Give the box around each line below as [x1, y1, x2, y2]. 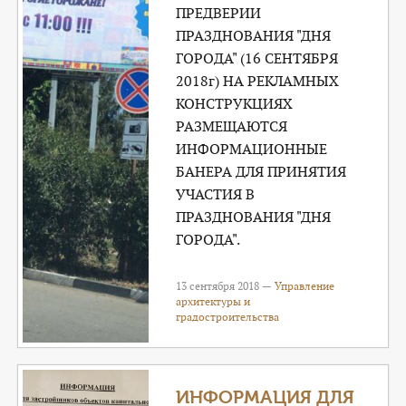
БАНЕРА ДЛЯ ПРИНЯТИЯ [176, 162, 347, 181]
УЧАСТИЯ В [176, 185, 256, 204]
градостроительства [176, 310, 280, 324]
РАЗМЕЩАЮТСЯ [176, 117, 288, 136]
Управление [275, 279, 335, 293]
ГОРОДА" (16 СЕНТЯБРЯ [176, 49, 339, 68]
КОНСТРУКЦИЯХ [176, 94, 294, 113]
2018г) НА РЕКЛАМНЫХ [176, 72, 340, 91]
